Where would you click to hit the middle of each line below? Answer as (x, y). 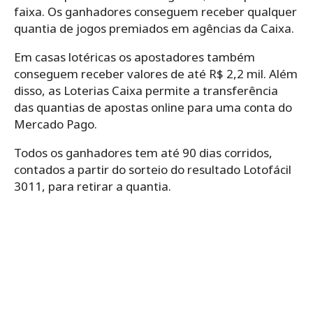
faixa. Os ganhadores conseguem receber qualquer (155, 12)
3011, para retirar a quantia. (93, 187)
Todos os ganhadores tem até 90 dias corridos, (143, 153)
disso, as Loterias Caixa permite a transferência (146, 91)
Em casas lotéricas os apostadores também (134, 57)
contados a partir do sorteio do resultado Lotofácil (153, 170)
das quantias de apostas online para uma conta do (153, 108)
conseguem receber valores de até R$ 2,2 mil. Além (156, 74)
